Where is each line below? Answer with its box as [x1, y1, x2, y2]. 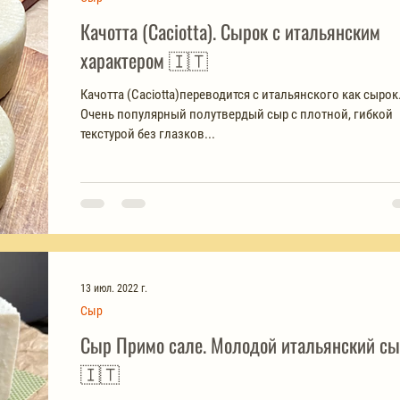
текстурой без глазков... [80, 126, 215, 142]
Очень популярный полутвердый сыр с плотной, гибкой [80, 106, 393, 122]
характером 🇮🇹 [169, 46, 208, 74]
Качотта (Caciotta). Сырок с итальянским [80, 17, 380, 46]
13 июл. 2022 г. [80, 281, 147, 295]
